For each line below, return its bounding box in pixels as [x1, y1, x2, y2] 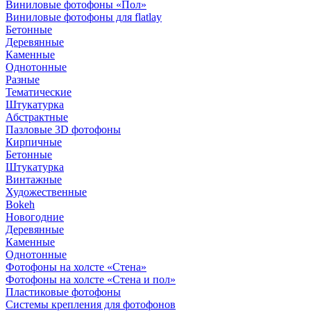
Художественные [6, 186, 87, 199]
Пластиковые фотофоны [6, 286, 121, 299]
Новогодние [6, 211, 64, 224]
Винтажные [6, 174, 62, 186]
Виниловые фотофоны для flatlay [6, 11, 162, 24]
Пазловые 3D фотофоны [6, 124, 121, 136]
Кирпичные [6, 136, 62, 149]
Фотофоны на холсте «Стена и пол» [6, 274, 176, 286]
